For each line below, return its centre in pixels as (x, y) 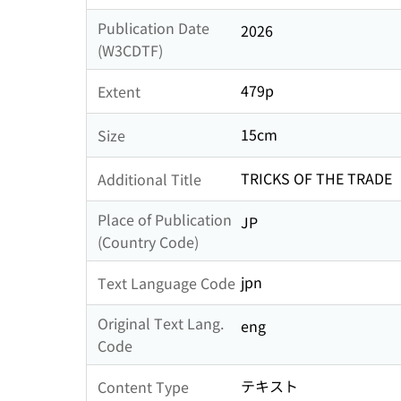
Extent (119, 91)
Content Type (143, 386)
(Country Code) (148, 242)
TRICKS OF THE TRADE (316, 179)
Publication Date (154, 28)
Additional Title (149, 179)
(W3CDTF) (130, 51)
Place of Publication (165, 220)
